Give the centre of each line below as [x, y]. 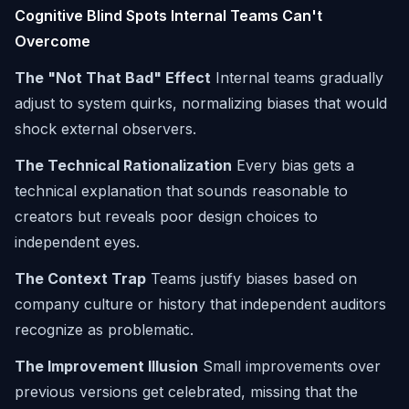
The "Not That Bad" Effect [113, 78]
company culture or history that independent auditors [200, 304]
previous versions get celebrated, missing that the [186, 392]
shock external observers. [105, 129]
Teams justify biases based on [252, 278]
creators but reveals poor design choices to [166, 216]
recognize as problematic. [104, 330]
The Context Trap [80, 278]
